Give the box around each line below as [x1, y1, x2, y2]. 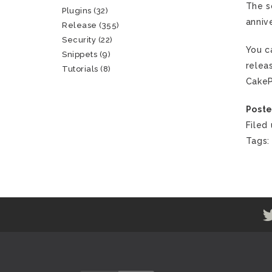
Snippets [62, 50, 98, 59]
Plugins [62, 6, 92, 15]
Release [62, 21, 97, 30]
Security [62, 35, 97, 44]
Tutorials [62, 64, 98, 73]
